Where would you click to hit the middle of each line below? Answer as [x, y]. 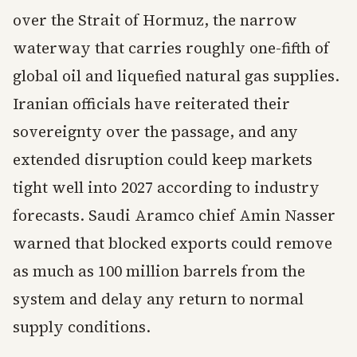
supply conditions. [82, 327]
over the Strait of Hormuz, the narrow [155, 20]
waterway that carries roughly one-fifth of [171, 48]
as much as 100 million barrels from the [159, 271]
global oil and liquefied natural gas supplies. [176, 76]
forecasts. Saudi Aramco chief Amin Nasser [174, 215]
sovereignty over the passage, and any [155, 131]
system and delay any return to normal [158, 299]
